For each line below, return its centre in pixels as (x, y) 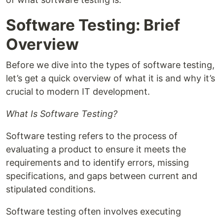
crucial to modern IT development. (78, 92)
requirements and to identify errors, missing (97, 163)
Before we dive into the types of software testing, (110, 65)
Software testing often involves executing (93, 212)
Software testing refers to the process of (92, 136)
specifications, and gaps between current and (102, 176)
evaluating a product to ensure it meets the (96, 149)
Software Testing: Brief (93, 25)
